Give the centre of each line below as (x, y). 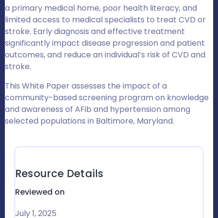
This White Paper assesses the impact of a (86, 86)
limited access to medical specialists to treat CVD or (105, 20)
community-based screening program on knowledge (107, 98)
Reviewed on (40, 192)
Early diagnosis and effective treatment (108, 32)
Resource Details (59, 174)
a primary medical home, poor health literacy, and (101, 8)
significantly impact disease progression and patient (105, 43)
